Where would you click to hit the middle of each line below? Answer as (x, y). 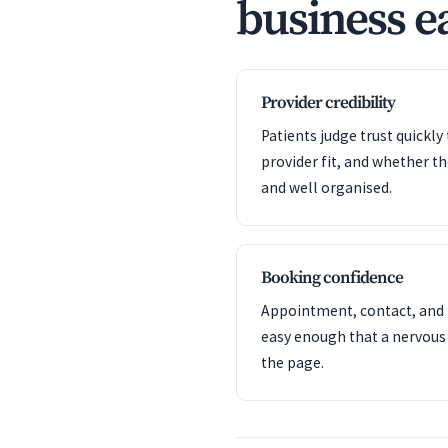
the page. (292, 362)
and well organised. (326, 187)
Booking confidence (332, 278)
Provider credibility (328, 103)
